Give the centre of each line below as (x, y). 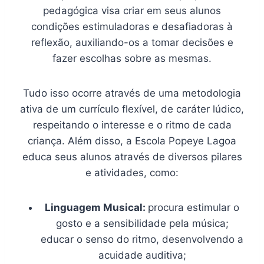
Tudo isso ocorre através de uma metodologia (132, 93)
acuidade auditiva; (142, 255)
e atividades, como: (132, 172)
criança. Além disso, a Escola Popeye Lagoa (132, 141)
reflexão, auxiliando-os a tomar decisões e (132, 42)
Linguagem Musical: (96, 207)
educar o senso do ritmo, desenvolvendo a (142, 239)
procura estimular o (194, 207)
